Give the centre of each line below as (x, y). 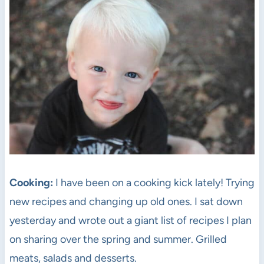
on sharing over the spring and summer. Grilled (118, 239)
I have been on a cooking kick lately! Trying (154, 182)
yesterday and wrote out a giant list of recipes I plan (130, 220)
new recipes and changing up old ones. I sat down (126, 201)
